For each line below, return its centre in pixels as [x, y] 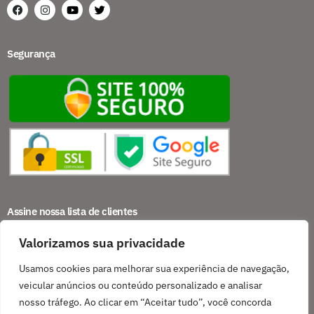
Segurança [31, 54]
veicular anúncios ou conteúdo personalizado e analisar [141, 285]
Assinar [157, 280]
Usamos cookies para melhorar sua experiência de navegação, [154, 268]
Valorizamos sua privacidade [102, 243]
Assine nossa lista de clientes [72, 211]
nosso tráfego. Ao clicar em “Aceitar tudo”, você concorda [145, 302]
